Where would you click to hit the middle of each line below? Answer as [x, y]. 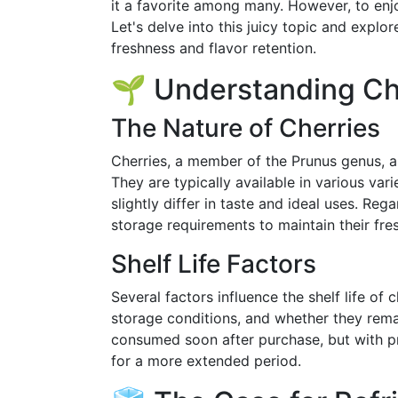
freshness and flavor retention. [214, 48]
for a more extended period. [206, 361]
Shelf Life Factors [214, 264]
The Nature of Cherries [246, 128]
